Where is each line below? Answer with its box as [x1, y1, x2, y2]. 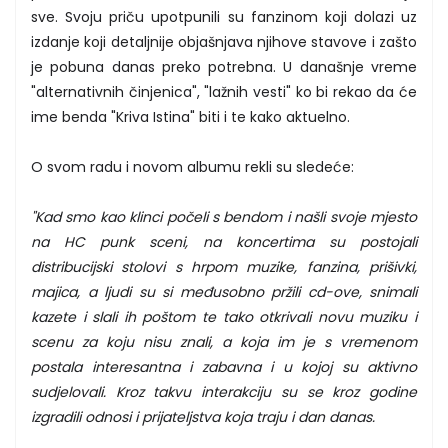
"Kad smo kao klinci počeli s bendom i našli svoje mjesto [31, 206, 417, 227]
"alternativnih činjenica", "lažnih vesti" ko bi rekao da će [31, 81, 417, 102]
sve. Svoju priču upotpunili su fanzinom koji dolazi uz [31, 6, 417, 27]
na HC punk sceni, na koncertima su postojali [31, 231, 417, 252]
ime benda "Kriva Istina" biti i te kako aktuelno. [31, 106, 350, 127]
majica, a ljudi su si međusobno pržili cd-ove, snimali [31, 281, 417, 302]
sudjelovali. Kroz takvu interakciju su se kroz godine [31, 381, 417, 402]
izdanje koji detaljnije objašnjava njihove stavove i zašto [31, 31, 417, 52]
